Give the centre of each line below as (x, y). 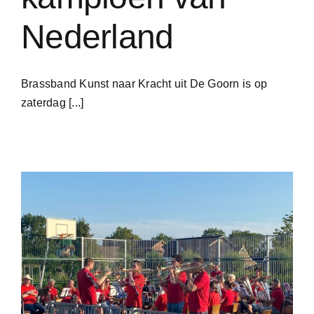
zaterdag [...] (53, 103)
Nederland (97, 37)
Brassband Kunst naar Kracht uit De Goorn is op (144, 84)
